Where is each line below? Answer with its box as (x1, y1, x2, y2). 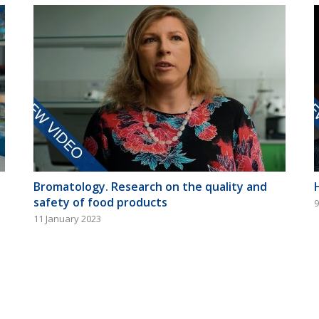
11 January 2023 (33, 211, 102, 225)
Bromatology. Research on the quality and (33, 178, 268, 194)
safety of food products (33, 194, 168, 210)
